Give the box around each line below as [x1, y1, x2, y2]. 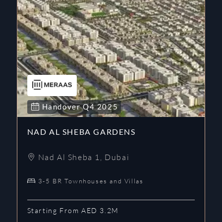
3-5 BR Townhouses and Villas [38, 176, 144, 185]
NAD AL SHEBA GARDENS [27, 126, 136, 136]
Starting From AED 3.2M [27, 206, 119, 215]
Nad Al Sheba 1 [38, 152, 100, 162]
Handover [42, 102, 83, 111]
